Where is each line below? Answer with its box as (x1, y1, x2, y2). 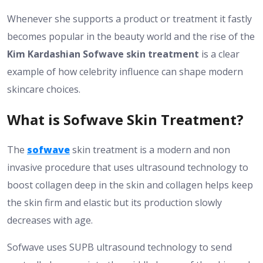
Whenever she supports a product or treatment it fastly (7, 12, 252, 26)
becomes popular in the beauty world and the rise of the (7, 30, 255, 43)
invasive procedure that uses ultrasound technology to (7, 160, 248, 174)
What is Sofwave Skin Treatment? (7, 109, 244, 129)
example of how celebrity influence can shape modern (7, 65, 243, 79)
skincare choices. (7, 83, 80, 96)
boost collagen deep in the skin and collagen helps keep (7, 178, 253, 191)
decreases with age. (7, 213, 93, 227)
